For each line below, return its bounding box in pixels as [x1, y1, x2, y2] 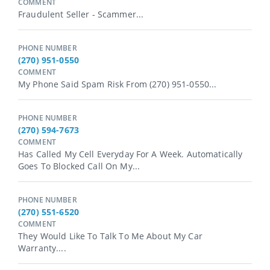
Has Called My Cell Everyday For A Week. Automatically [18, 148, 243, 160]
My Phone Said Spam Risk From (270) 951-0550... [18, 78, 217, 90]
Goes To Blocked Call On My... [18, 160, 140, 172]
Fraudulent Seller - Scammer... [18, 8, 144, 20]
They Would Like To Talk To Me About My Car [18, 230, 202, 242]
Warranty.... [18, 242, 66, 254]
